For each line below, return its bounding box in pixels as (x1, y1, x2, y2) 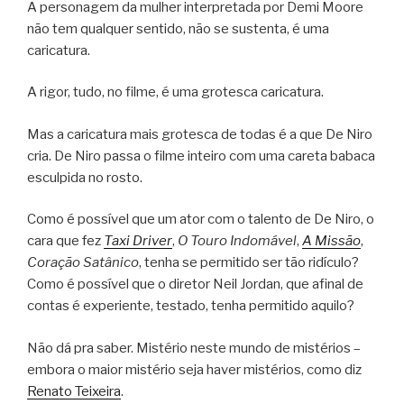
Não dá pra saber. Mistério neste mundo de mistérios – (27, 339, 361, 356)
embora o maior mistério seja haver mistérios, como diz (27, 361, 362, 378)
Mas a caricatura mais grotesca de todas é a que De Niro (27, 125, 372, 142)
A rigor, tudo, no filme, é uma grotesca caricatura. (27, 84, 324, 101)
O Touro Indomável (178, 233, 297, 250)
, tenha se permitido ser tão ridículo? (139, 254, 359, 271)
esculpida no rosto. (27, 169, 142, 186)
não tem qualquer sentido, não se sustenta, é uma (27, 20, 329, 37)
